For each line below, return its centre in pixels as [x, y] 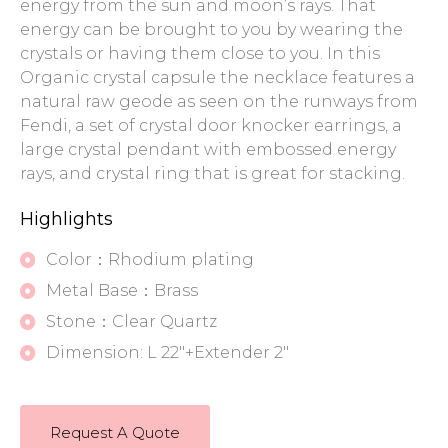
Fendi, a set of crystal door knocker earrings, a [211, 126]
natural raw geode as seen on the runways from [219, 102]
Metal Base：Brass [122, 291]
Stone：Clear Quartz [131, 322]
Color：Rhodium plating [150, 260]
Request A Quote [115, 433]
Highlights [66, 219]
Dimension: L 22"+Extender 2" [167, 353]
